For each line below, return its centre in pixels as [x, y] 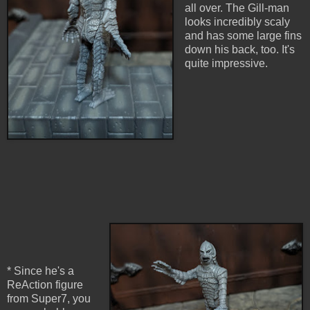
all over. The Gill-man [237, 8]
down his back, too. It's [239, 50]
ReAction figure [45, 285]
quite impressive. [226, 64]
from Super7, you [49, 299]
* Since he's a [40, 271]
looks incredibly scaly [237, 22]
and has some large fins [243, 36]
